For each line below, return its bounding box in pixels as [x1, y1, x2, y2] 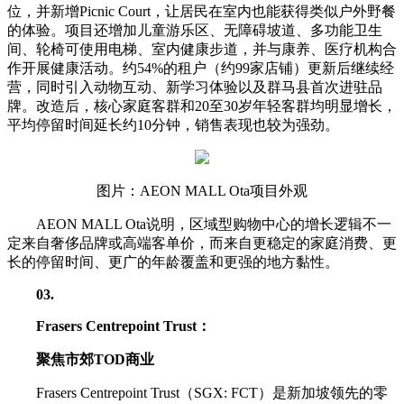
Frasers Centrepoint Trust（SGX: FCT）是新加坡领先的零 [36, 384, 388, 400]
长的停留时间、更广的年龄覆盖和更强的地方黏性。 [7, 253, 339, 270]
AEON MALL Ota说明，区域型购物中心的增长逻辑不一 [36, 216, 391, 232]
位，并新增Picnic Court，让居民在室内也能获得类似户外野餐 [7, 3, 396, 19]
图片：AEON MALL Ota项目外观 [96, 182, 308, 198]
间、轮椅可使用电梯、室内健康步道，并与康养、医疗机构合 [7, 41, 397, 57]
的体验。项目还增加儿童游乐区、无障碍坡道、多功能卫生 [7, 22, 382, 38]
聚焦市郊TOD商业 [36, 351, 154, 367]
